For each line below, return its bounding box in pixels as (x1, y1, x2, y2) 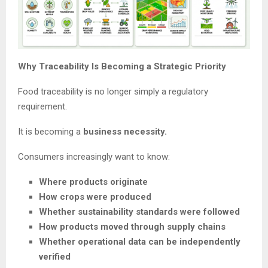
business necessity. (83, 126, 167, 137)
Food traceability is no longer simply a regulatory (18, 86, 208, 97)
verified (39, 251, 71, 262)
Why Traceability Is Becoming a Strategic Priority (18, 60, 226, 72)
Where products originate (39, 176, 148, 187)
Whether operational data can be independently (39, 236, 240, 247)
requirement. (18, 100, 67, 112)
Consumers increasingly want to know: (18, 151, 170, 162)
